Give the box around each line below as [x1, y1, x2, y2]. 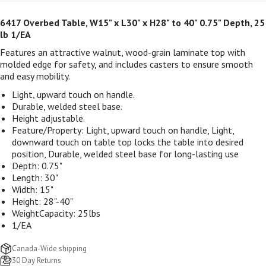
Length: [12, 171, 45, 183]
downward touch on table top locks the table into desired [12, 135, 243, 148]
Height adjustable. [12, 112, 85, 124]
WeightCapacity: [12, 207, 78, 219]
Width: [12, 183, 40, 195]
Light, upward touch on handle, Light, [86, 123, 234, 136]
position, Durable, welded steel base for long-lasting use [12, 147, 239, 160]
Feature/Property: [12, 123, 86, 136]
